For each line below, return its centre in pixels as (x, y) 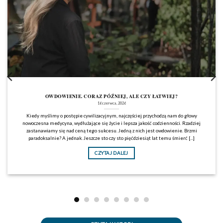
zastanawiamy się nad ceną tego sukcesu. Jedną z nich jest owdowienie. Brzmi (111, 130)
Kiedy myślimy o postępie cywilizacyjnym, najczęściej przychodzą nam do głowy (111, 115)
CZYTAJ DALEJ (111, 153)
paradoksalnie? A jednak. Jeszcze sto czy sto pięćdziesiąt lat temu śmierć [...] (111, 138)
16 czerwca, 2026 (111, 103)
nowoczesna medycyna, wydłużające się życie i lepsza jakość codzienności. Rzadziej (111, 123)
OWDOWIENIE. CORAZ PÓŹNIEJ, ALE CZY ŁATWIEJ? (111, 96)
